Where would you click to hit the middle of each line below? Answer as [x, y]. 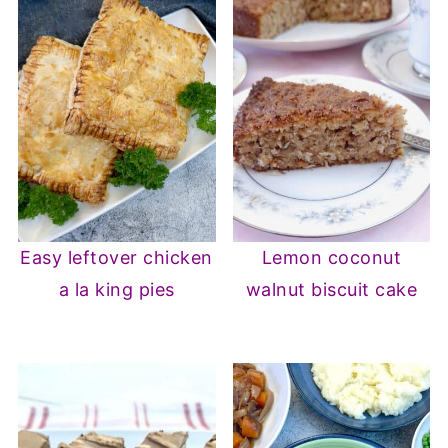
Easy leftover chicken [116, 258]
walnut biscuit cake [331, 290]
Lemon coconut [331, 258]
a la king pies [116, 290]
